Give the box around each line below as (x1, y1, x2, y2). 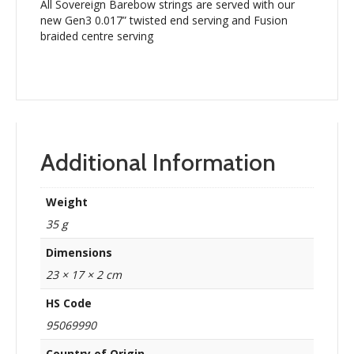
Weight (46, 194, 88, 210)
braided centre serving (40, 28, 153, 44)
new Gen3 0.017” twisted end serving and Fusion (40, 13, 288, 28)
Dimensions (46, 245, 112, 261)
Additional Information (40, 148, 276, 178)
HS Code (46, 296, 92, 311)
